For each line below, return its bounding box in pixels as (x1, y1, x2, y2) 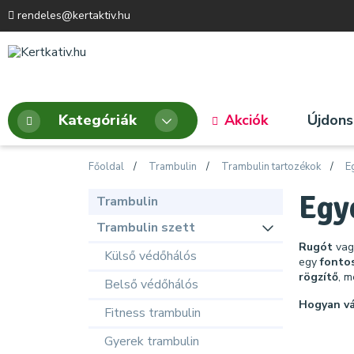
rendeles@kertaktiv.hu (14, 8, 130, 23)
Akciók (224, 111, 268, 130)
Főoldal (88, 160, 124, 174)
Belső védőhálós (104, 276, 198, 293)
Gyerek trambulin (104, 333, 199, 350)
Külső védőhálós (104, 247, 197, 265)
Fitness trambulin (104, 304, 201, 322)
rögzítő (299, 269, 338, 284)
